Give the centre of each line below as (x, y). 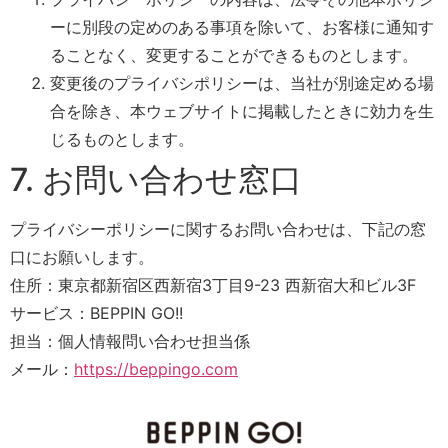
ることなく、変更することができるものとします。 (234, 54)
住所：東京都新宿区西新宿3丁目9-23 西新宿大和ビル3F (213, 284)
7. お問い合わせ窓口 (156, 179)
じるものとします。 (122, 138)
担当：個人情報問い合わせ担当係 (130, 340)
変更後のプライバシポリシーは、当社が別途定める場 (242, 82)
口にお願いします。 (82, 256)
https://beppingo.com (156, 368)
